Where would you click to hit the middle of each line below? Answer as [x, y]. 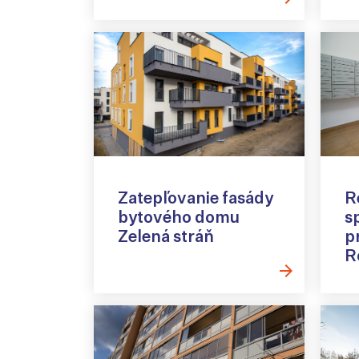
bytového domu [179, 217]
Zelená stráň [166, 236]
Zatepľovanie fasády [196, 198]
